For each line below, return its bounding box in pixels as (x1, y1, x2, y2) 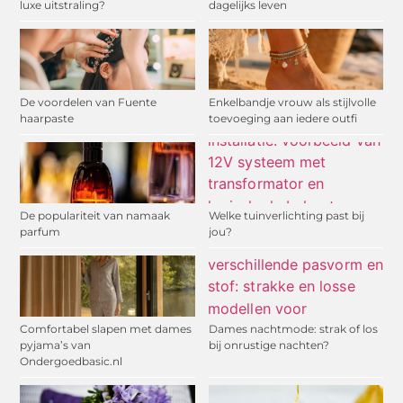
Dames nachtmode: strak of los (208, 322, 378, 336)
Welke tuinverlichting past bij (208, 209, 364, 223)
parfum (20, 225, 61, 239)
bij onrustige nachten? (208, 338, 329, 353)
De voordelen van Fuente (20, 95, 157, 110)
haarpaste (20, 112, 75, 126)
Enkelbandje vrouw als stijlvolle (208, 95, 376, 110)
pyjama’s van (20, 338, 92, 353)
